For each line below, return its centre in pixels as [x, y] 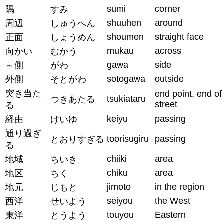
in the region [180, 187]
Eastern [170, 215]
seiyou [120, 201]
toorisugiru [128, 139]
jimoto [119, 187]
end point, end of [188, 94]
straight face [179, 37]
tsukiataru [126, 99]
